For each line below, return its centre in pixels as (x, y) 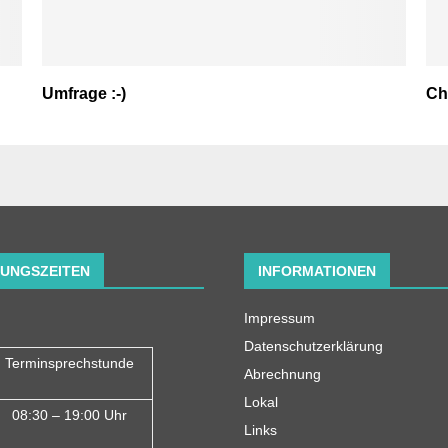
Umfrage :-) (84, 93)
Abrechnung (282, 373)
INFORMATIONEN (317, 270)
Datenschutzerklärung (313, 345)
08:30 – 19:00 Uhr (69, 414)
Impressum (279, 317)
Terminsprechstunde (69, 362)
